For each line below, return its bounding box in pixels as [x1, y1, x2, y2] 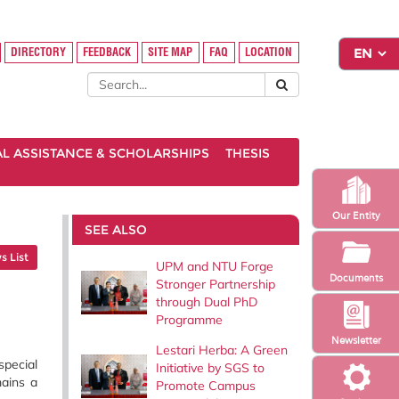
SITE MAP [148, 45, 193, 60]
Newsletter [330, 333, 381, 346]
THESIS [225, 145, 270, 161]
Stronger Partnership [155, 275, 275, 292]
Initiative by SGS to [155, 359, 265, 376]
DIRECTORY [11, 45, 67, 60]
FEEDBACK [83, 45, 132, 60]
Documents [329, 271, 383, 284]
